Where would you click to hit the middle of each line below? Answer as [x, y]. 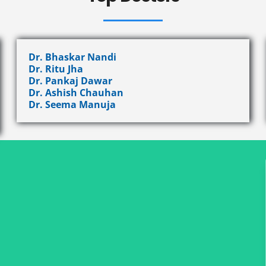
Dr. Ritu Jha [56, 69]
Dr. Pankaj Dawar [71, 81]
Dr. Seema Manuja [72, 104]
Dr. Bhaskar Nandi [73, 57]
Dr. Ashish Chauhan [76, 93]
